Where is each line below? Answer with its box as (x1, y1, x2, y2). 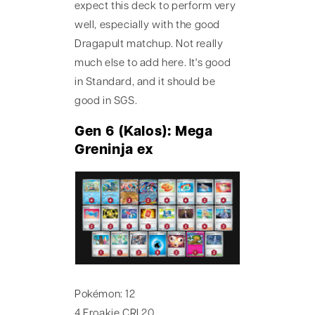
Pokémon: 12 (75, 289, 136, 300)
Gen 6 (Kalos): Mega (75, 124, 213, 139)
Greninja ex (75, 143, 154, 157)
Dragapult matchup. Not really (75, 39, 224, 51)
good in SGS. (75, 96, 138, 108)
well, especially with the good (75, 20, 221, 32)
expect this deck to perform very (75, 1, 236, 13)
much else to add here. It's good (75, 58, 231, 70)
